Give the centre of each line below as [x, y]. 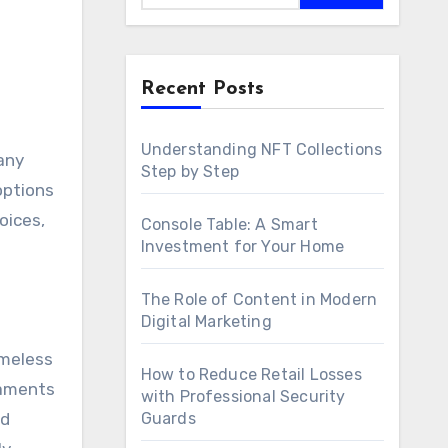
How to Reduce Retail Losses [251, 374]
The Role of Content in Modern [259, 299]
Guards [168, 418]
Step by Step [189, 171]
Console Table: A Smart [229, 224]
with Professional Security [243, 396]
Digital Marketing [206, 321]
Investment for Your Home [242, 246]
